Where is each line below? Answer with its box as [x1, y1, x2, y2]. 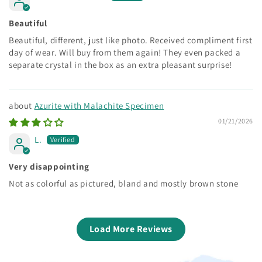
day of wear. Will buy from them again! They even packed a [9, 46, 241, 58]
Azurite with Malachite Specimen [34, 99, 164, 111]
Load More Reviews [89, 222, 173, 235]
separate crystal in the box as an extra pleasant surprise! [9, 58, 232, 70]
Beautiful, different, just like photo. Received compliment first [9, 34, 253, 46]
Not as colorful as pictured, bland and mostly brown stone [9, 177, 239, 189]
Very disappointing [9, 160, 89, 172]
